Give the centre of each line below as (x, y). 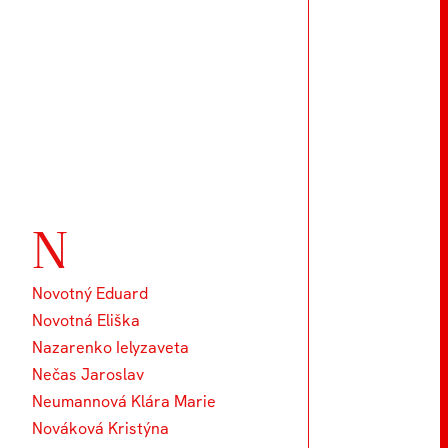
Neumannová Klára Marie (123, 401)
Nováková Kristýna (100, 428)
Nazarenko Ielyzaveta (110, 347)
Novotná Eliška (85, 320)
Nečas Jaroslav (87, 374)
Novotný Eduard (89, 293)
